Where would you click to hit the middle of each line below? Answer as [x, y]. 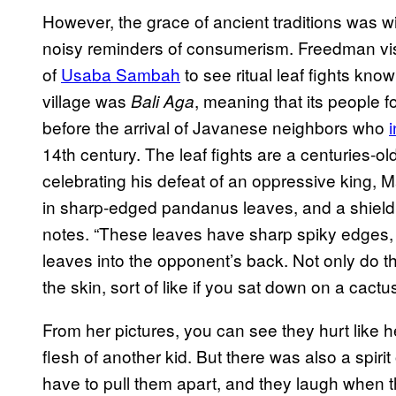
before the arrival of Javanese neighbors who [216, 127]
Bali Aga [163, 101]
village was [87, 101]
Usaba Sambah [121, 74]
